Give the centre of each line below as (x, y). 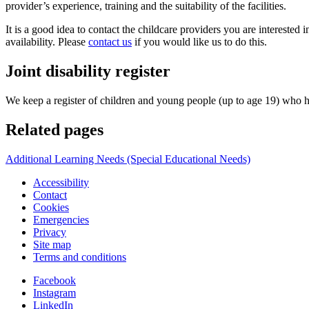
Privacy (50, 232)
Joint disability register (88, 71)
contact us (110, 41)
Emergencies (61, 219)
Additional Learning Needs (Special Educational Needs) (128, 159)
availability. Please (47, 41)
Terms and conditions (80, 257)
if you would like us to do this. (199, 41)
